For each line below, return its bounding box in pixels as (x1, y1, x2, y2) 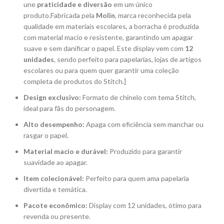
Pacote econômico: (23, 201, 87, 210)
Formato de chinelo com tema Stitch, (81, 93, 196, 102)
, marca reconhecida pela (115, 11, 191, 20)
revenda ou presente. (23, 212, 90, 221)
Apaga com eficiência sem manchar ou (84, 120, 203, 129)
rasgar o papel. (23, 131, 68, 140)
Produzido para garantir (108, 147, 182, 156)
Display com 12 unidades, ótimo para (87, 201, 201, 210)
